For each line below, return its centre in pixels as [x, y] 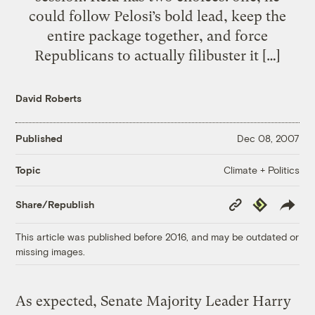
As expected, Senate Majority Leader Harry [154, 301]
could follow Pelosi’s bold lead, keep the [157, 16]
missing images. [51, 251]
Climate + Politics [261, 169]
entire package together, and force [157, 36]
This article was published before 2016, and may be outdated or [157, 236]
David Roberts [49, 98]
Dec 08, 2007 [268, 139]
